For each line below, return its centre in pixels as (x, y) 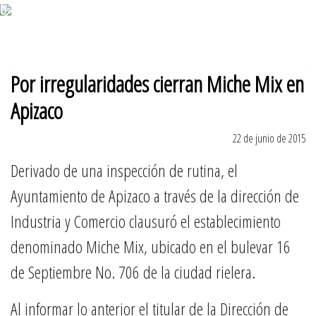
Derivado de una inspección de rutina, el (124, 170)
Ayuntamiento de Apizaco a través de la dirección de (155, 196)
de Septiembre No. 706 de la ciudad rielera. (133, 272)
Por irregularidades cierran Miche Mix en (157, 84)
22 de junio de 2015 (269, 138)
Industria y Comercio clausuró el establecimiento (146, 221)
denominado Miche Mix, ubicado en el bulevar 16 (151, 247)
